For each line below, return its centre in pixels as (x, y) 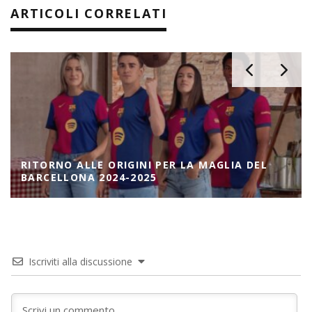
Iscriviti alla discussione (80, 261)
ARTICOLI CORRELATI (89, 13)
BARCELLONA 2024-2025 (89, 177)
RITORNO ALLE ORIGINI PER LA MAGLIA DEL (145, 164)
